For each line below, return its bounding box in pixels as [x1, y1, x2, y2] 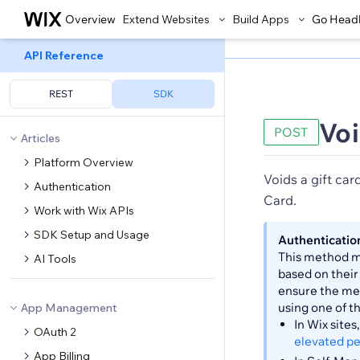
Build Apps [232, 12, 289, 27]
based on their [278, 266, 358, 281]
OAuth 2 [34, 325, 76, 339]
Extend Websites [122, 12, 210, 27]
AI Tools [34, 252, 76, 266]
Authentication [34, 179, 111, 194]
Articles [21, 131, 60, 145]
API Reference [24, 48, 104, 63]
